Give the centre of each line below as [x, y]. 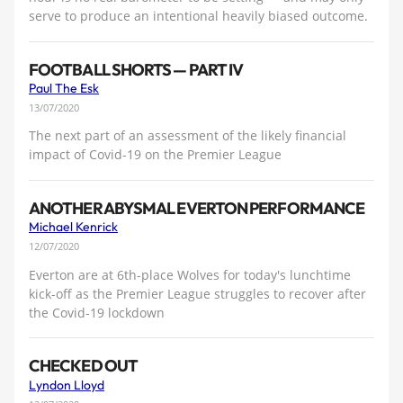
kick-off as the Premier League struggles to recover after [197, 293]
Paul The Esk [64, 88]
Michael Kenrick [73, 227]
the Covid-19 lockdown [97, 312]
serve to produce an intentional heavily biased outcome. [198, 16]
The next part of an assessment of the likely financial [188, 136]
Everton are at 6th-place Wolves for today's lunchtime [190, 274]
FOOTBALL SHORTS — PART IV [136, 69]
